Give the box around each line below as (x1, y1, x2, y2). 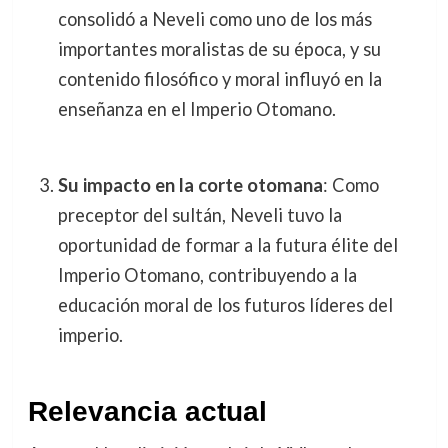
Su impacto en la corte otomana (57, 174, 323, 197)
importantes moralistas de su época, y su (57, 37, 381, 60)
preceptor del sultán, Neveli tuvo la (57, 204, 342, 227)
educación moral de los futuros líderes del (57, 294, 393, 317)
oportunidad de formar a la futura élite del (57, 234, 398, 257)
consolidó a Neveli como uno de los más (57, 7, 372, 30)
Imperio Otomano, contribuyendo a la (57, 264, 357, 287)
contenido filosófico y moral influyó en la (57, 67, 382, 90)
